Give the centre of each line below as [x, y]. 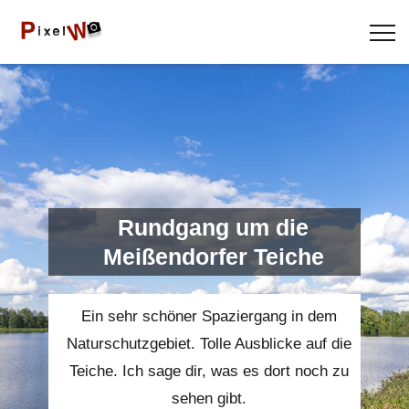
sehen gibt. [209, 399]
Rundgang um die [214, 227]
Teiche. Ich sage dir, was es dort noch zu [209, 371]
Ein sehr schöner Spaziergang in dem [209, 316]
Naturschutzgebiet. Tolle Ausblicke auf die [209, 344]
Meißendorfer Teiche [213, 257]
